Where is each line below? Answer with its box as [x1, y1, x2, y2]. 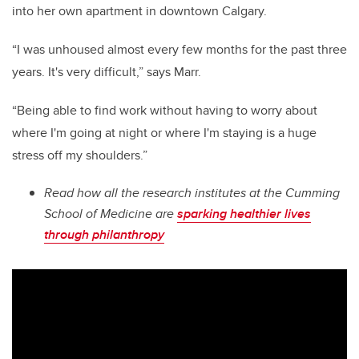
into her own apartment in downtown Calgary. [12, 2, 267, 21]
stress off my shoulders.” [12, 146, 147, 165]
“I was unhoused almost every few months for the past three [12, 40, 347, 59]
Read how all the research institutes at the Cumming [44, 184, 340, 203]
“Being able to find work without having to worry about [12, 101, 317, 120]
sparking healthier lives [177, 204, 311, 224]
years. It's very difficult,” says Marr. [12, 63, 201, 82]
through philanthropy [44, 225, 164, 244]
